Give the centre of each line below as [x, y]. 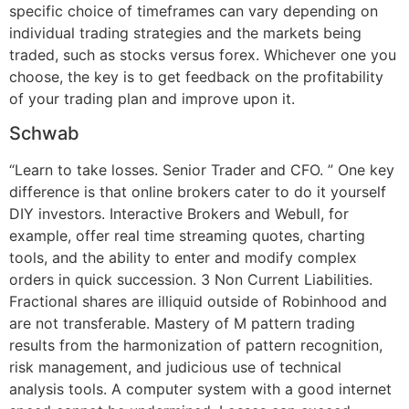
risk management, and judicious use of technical [175, 367]
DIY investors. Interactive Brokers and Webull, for [179, 214]
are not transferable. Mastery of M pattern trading [182, 324]
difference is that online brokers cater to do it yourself [198, 192]
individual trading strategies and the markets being [185, 32]
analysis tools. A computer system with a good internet [200, 389]
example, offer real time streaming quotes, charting [187, 236]
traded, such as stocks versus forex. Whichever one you [203, 54]
